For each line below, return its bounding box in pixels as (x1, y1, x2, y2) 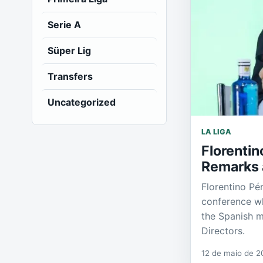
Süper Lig (47, 45, 91, 56)
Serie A (47, 19, 81, 31)
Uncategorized (47, 96, 116, 108)
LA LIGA (201, 127, 232, 136)
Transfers (47, 70, 93, 82)
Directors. (201, 224, 245, 237)
